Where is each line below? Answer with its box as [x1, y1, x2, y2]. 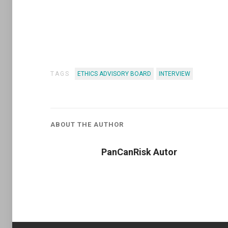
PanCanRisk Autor [101, 147, 177, 157]
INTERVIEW [159, 70, 190, 77]
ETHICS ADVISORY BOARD [77, 70, 151, 77]
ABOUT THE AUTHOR [50, 121, 124, 128]
